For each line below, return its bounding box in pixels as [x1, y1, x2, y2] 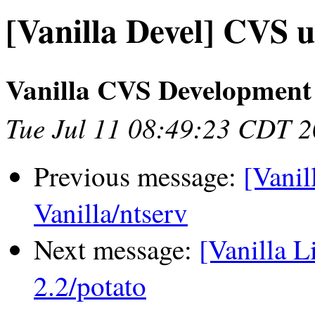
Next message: [34, 231, 199, 268]
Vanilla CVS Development [6, 69, 311, 110]
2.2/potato [34, 267, 146, 304]
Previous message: [34, 157, 243, 195]
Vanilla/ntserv [34, 194, 188, 231]
